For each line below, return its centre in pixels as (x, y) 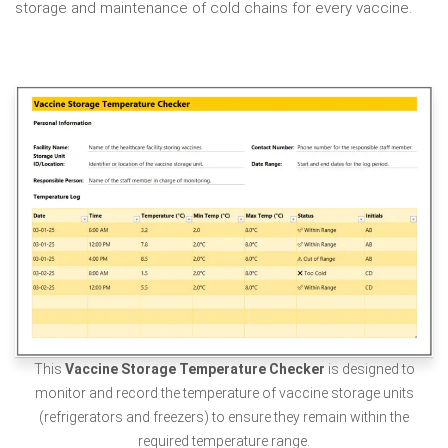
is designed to (369, 369)
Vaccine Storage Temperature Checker (194, 369)
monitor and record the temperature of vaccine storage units (224, 393)
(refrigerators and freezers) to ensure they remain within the (224, 417)
